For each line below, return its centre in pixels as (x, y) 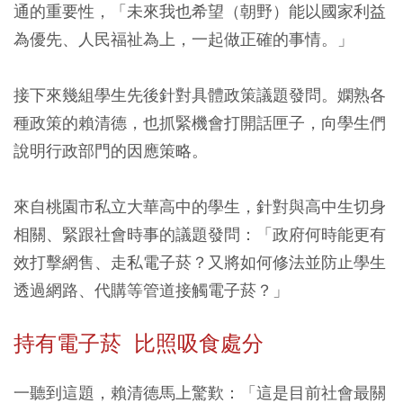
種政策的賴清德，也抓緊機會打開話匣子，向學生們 (200, 123)
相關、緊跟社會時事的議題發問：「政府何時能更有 (200, 235)
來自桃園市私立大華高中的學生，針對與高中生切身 (200, 207)
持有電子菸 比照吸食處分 (139, 344)
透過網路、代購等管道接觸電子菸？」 (151, 291)
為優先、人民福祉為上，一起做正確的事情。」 (184, 40)
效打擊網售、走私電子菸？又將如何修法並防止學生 (200, 263)
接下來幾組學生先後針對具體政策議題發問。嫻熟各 (200, 95)
